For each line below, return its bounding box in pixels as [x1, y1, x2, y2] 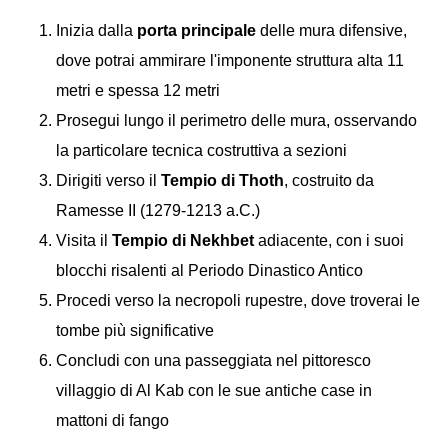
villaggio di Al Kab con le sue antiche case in [56, 382, 372, 399]
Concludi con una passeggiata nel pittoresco [56, 352, 371, 369]
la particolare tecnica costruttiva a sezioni [56, 142, 347, 159]
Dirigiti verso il [56, 172, 161, 189]
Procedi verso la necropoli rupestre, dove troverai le [56, 292, 420, 309]
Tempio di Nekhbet [112, 232, 254, 249]
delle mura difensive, [256, 22, 407, 39]
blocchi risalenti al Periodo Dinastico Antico [56, 262, 363, 279]
